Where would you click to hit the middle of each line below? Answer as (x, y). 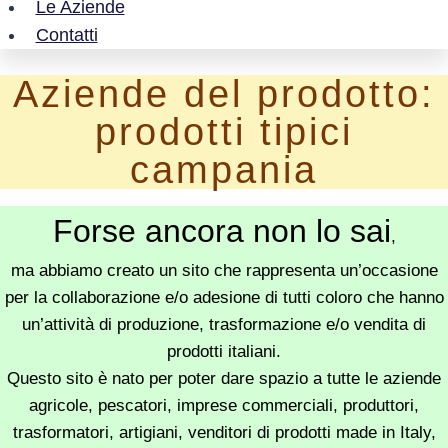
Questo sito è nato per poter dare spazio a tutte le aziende (224, 378)
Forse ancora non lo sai (221, 230)
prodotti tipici (224, 131)
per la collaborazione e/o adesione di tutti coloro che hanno (224, 297)
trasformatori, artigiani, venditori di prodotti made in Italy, (224, 432)
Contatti (66, 35)
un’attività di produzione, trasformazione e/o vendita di (224, 324)
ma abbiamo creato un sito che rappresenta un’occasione (224, 270)
